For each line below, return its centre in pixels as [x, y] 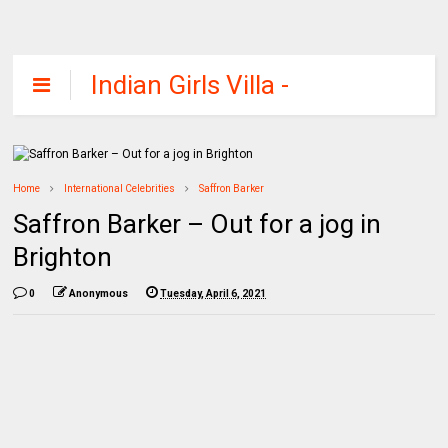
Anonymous [99, 293]
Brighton [63, 257]
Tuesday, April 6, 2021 [213, 293]
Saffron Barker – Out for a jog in [197, 224]
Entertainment [174, 175]
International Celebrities [120, 188]
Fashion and [162, 145]
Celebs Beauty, [175, 115]
